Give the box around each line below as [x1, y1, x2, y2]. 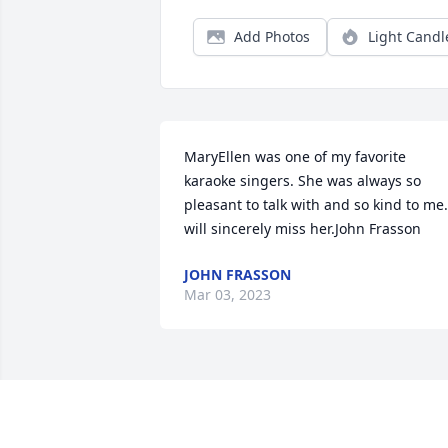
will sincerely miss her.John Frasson [184, 219, 421, 239]
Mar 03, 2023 [184, 285, 271, 305]
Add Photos [234, 27, 310, 47]
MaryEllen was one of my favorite [184, 147, 406, 167]
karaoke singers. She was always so [184, 171, 421, 191]
